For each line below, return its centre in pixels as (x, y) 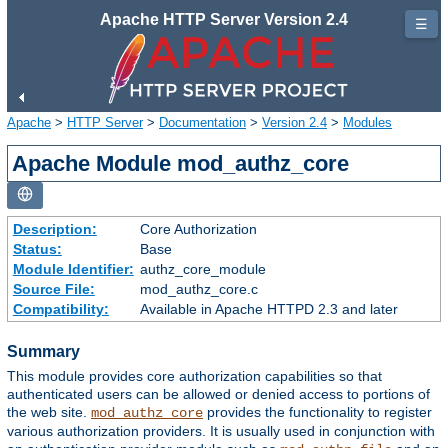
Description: (54, 228)
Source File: (53, 288)
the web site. (49, 412)
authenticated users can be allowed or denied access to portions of (218, 394)
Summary (43, 351)
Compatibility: (60, 308)
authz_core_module (202, 268)
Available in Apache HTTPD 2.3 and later (268, 308)
